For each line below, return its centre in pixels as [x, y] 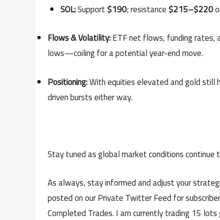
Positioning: [68, 82]
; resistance [147, 10]
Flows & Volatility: [79, 38]
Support [91, 10]
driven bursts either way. [90, 97]
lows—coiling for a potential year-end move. [125, 53]
